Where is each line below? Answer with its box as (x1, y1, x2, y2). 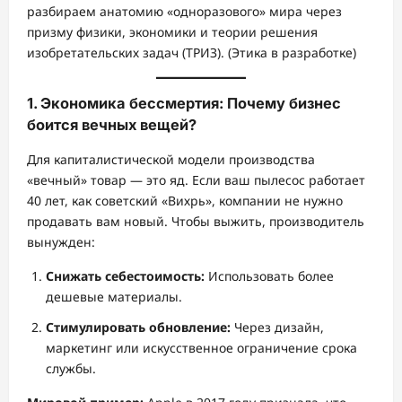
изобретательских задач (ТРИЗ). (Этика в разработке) (27, 44, 356, 61)
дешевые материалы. (46, 288, 182, 305)
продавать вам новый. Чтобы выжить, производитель (27, 213, 364, 230)
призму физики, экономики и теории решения (27, 23, 318, 40)
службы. (46, 359, 96, 377)
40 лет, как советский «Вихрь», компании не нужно (27, 192, 343, 209)
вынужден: (27, 233, 95, 250)
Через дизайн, (231, 318, 324, 336)
